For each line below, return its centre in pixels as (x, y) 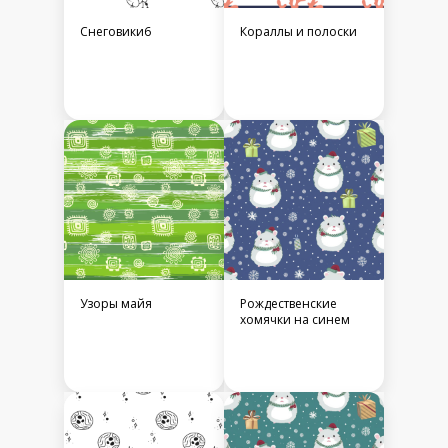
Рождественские (288, 304)
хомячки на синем (295, 320)
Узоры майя (116, 304)
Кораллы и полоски (298, 32)
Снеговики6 (115, 32)
